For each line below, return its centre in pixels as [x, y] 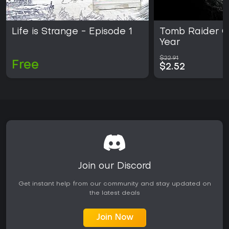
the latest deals [114, 193]
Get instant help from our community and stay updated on [114, 184]
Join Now [114, 217]
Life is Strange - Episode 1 [72, 32]
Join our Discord [114, 166]
